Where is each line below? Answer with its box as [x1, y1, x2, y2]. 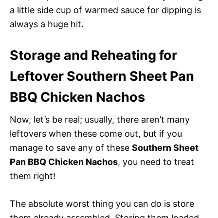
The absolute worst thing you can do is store [10, 198, 194, 209]
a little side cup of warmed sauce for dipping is [10, 4, 201, 15]
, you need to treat [118, 156, 194, 167]
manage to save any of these [10, 142, 132, 153]
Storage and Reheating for [10, 47, 177, 63]
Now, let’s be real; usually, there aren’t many [10, 114, 190, 125]
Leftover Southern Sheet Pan [10, 68, 194, 84]
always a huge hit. [10, 18, 84, 29]
